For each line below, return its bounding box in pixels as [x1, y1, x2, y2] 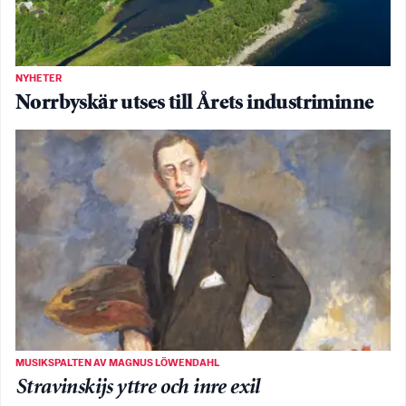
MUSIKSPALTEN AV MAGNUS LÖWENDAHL [15, 357, 219, 369]
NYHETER [15, 73, 62, 85]
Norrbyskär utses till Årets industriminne [15, 93, 374, 115]
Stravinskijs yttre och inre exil [15, 377, 260, 399]
